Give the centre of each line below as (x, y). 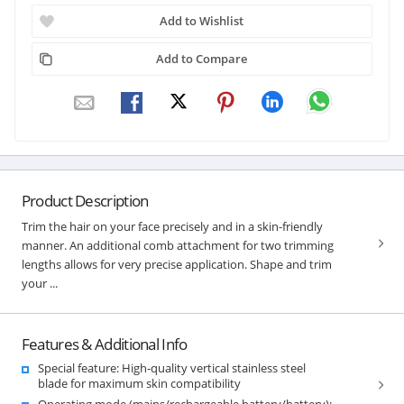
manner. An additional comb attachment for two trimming (177, 245)
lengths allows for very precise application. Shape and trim (176, 264)
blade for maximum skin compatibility (139, 383)
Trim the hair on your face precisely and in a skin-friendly (172, 226)
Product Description (85, 200)
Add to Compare (202, 58)
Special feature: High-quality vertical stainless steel (171, 367)
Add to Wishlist (202, 20)
